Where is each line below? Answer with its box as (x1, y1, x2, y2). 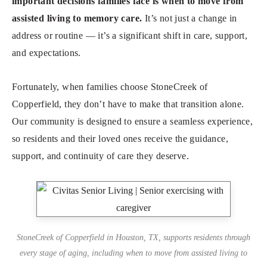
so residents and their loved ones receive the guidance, (12, 133, 228, 144)
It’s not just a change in (142, 13, 237, 24)
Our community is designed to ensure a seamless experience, (12, 116, 253, 127)
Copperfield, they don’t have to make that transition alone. (12, 99, 244, 110)
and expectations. (12, 48, 81, 58)
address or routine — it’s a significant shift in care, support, (12, 30, 248, 41)
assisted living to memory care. (12, 13, 142, 24)
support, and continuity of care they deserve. (12, 151, 189, 162)
